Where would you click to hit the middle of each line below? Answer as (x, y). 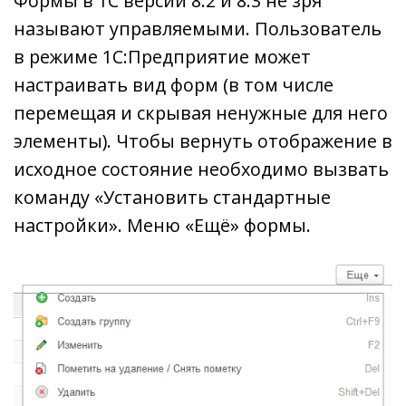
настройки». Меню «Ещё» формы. (162, 225)
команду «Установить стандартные (172, 197)
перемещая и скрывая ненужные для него (201, 112)
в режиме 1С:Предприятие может (162, 56)
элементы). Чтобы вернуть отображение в (203, 140)
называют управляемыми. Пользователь (198, 28)
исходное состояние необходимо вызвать (201, 169)
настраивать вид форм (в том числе (174, 84)
